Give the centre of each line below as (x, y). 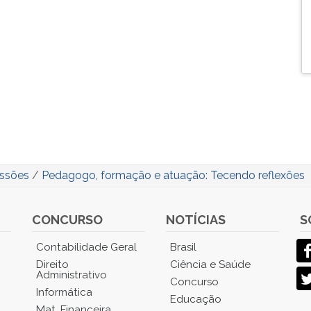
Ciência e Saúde (210, 264)
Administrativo (72, 275)
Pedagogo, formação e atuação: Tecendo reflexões (173, 175)
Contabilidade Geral (87, 247)
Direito (53, 264)
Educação (195, 299)
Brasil (183, 247)
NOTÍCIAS (195, 220)
